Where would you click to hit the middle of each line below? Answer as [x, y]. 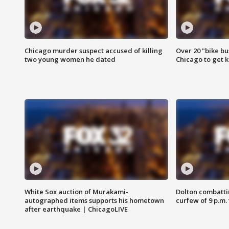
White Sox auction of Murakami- [76, 192]
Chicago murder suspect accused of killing [94, 51]
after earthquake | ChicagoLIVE [76, 209]
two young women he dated [70, 60]
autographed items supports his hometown [94, 201]
